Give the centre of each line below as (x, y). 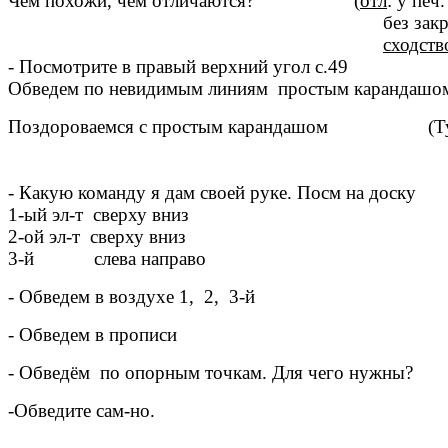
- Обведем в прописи (92, 335)
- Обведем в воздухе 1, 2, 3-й (131, 297)
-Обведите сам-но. (81, 411)
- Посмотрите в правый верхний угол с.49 (178, 67)
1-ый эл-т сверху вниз (98, 215)
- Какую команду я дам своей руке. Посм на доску (212, 193)
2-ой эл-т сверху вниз (97, 237)
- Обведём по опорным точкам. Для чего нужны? (210, 373)
